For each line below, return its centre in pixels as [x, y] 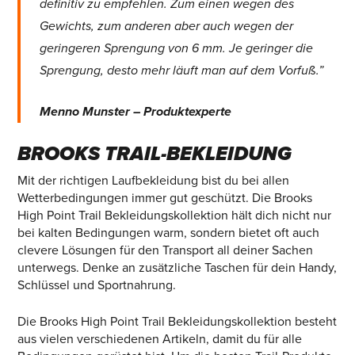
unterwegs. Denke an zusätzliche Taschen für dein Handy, [177, 268]
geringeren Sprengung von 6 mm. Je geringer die [177, 49]
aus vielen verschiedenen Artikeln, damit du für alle [159, 340]
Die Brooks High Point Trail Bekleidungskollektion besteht [177, 322]
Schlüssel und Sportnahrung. [96, 286]
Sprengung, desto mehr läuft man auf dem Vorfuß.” [182, 71]
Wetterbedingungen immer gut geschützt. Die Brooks [164, 198]
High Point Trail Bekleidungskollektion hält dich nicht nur [174, 216]
